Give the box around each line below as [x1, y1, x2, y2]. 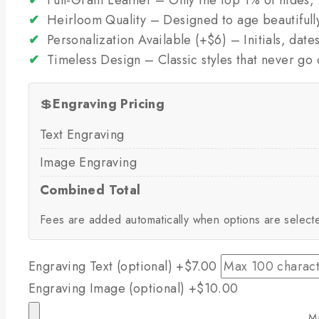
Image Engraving [40, 152, 137, 172]
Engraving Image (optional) [28, 278, 189, 298]
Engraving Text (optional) [28, 256, 177, 276]
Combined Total [40, 180, 141, 199]
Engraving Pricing [53, 94, 165, 113]
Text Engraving [40, 125, 125, 144]
